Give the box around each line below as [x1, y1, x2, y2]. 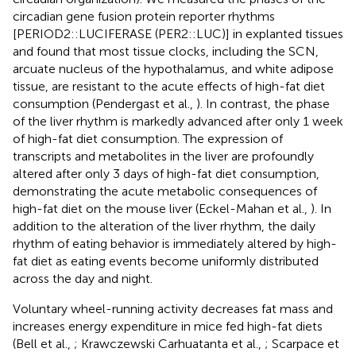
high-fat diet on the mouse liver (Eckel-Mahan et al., [13, 200, 311, 216]
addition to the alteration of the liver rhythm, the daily [13, 218, 315, 234]
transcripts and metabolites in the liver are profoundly [13, 148, 314, 164]
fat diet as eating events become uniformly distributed [13, 253, 319, 269]
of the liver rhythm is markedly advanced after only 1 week [13, 113, 343, 129]
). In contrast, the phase [196, 95, 330, 111]
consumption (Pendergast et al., [13, 95, 196, 111]
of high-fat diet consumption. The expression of [13, 130, 283, 146]
